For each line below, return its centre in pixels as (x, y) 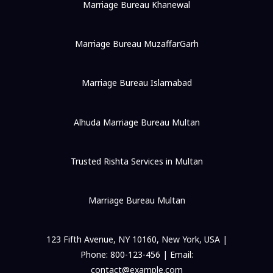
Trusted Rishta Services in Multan (136, 161)
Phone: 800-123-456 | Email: (136, 255)
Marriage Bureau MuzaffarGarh (136, 44)
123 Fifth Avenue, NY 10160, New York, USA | (136, 239)
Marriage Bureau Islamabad (136, 83)
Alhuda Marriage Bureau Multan (136, 122)
